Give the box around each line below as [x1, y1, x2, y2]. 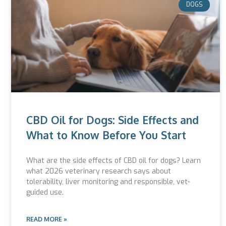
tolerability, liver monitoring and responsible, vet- [26, 177, 190, 187]
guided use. [26, 188, 64, 198]
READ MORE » [26, 215, 67, 223]
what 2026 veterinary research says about [26, 166, 171, 177]
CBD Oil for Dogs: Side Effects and [26, 113, 199, 127]
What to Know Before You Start [26, 128, 186, 142]
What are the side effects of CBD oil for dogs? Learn [26, 156, 201, 166]
